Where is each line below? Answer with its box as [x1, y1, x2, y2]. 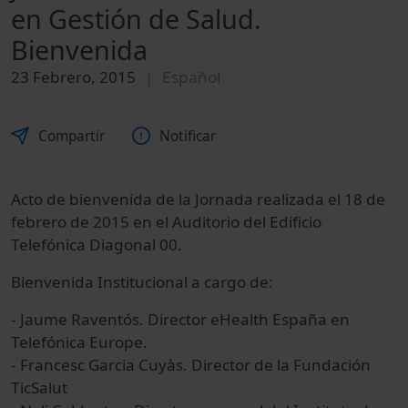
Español [162, 66, 220, 87]
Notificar [159, 126, 216, 146]
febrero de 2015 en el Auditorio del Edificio [11, 210, 321, 232]
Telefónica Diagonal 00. [11, 233, 182, 255]
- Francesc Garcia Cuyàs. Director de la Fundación [11, 353, 371, 375]
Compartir [38, 126, 105, 146]
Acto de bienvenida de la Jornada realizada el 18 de [11, 188, 385, 209]
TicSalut [11, 376, 67, 398]
